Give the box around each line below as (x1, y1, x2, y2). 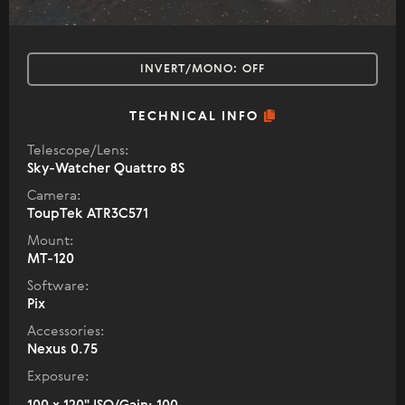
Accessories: (27, 324, 104, 338)
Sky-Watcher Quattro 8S (27, 161, 184, 175)
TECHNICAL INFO (128, 109, 264, 123)
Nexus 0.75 (27, 342, 98, 356)
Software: (27, 278, 89, 293)
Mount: (27, 233, 73, 248)
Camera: (27, 188, 80, 202)
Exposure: (27, 369, 89, 383)
